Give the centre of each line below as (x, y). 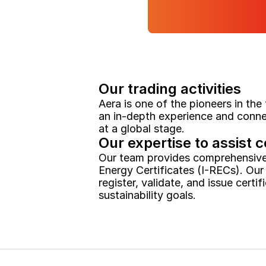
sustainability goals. (148, 195)
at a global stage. (142, 129)
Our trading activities (170, 89)
